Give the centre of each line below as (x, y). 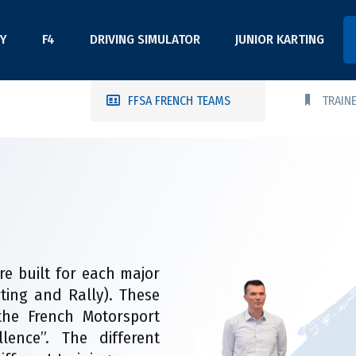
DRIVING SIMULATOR (145, 39)
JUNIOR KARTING (280, 39)
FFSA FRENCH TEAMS (179, 101)
